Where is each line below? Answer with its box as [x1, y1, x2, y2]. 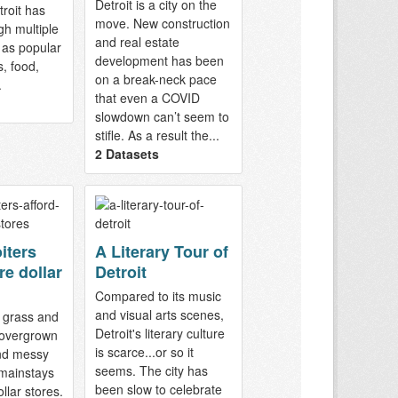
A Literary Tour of [94, 240, 228, 264]
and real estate [94, 33, 179, 52]
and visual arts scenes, [94, 306, 224, 324]
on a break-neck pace [94, 70, 217, 89]
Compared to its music [94, 287, 221, 306]
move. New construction [94, 14, 230, 33]
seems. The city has [94, 362, 208, 380]
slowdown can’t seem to [94, 107, 229, 126]
